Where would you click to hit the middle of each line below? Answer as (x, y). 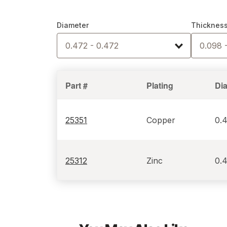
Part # (76, 85)
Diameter (72, 25)
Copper (161, 120)
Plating (160, 85)
